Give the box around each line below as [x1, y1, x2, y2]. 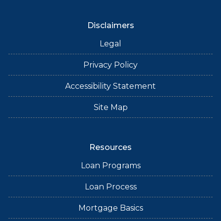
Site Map [93, 102, 128, 112]
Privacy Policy [83, 60, 138, 70]
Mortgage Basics [78, 203, 143, 213]
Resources [89, 142, 132, 152]
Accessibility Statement [65, 81, 156, 91]
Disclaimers [87, 20, 134, 30]
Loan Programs [80, 160, 141, 170]
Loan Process [84, 182, 137, 191]
